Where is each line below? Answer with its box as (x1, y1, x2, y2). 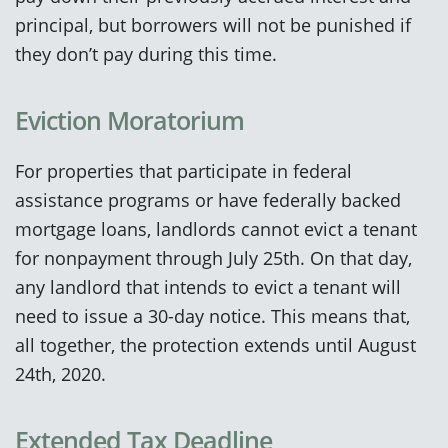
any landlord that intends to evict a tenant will (15, 273, 401, 299)
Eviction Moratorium (15, 102, 244, 137)
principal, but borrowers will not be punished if (15, 11, 411, 37)
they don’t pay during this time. (15, 40, 277, 66)
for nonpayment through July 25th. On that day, (15, 244, 412, 270)
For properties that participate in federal (15, 157, 352, 183)
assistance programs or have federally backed (15, 186, 401, 212)
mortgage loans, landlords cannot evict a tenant (15, 215, 417, 241)
